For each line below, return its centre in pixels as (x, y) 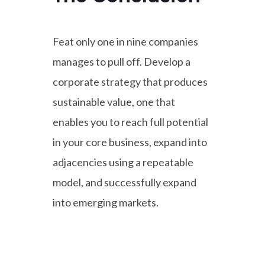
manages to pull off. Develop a (122, 62)
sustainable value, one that (114, 102)
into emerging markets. (106, 202)
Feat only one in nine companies (125, 41)
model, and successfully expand (125, 182)
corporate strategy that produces (130, 82)
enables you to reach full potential (130, 122)
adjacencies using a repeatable (123, 162)
